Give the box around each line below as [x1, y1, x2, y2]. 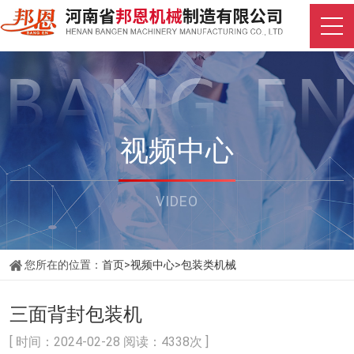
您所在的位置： [24, 258, 102, 271]
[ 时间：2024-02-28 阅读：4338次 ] [9, 334, 209, 349]
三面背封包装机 [9, 303, 142, 326]
